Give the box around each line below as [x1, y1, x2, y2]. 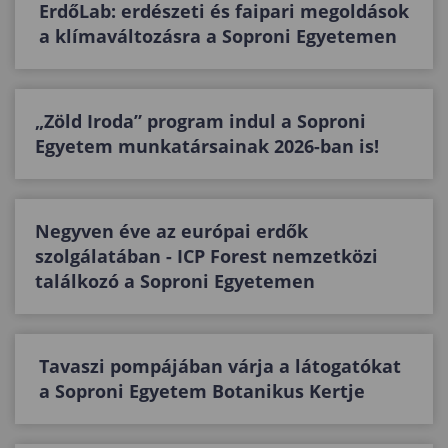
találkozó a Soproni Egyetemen [35, 268, 315, 293]
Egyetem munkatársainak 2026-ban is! [35, 133, 379, 158]
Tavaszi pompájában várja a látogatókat [39, 353, 401, 378]
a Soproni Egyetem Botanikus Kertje [39, 378, 365, 403]
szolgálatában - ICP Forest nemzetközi [35, 243, 378, 268]
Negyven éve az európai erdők [35, 218, 308, 243]
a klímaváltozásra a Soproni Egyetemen [39, 23, 397, 48]
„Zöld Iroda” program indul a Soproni [35, 108, 366, 133]
